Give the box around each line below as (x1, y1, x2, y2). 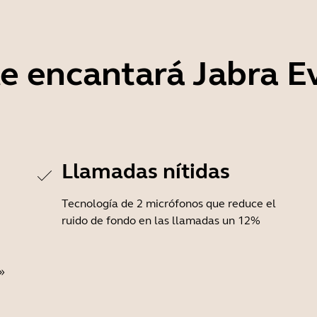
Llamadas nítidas (62, 158, 230, 184)
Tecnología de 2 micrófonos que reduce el (62, 197, 276, 210)
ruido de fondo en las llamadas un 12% (62, 214, 260, 227)
